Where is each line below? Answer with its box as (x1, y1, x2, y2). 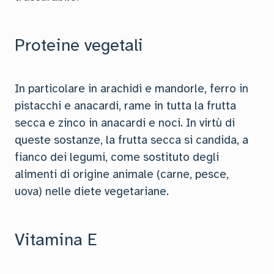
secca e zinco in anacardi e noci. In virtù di (15, 116, 235, 130)
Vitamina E (15, 229, 97, 250)
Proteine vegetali (15, 34, 143, 56)
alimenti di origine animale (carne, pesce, (15, 167, 229, 182)
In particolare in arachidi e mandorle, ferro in (15, 81, 248, 96)
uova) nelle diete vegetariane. (15, 184, 169, 199)
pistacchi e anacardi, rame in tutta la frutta (15, 98, 236, 113)
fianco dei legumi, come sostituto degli (15, 150, 219, 165)
